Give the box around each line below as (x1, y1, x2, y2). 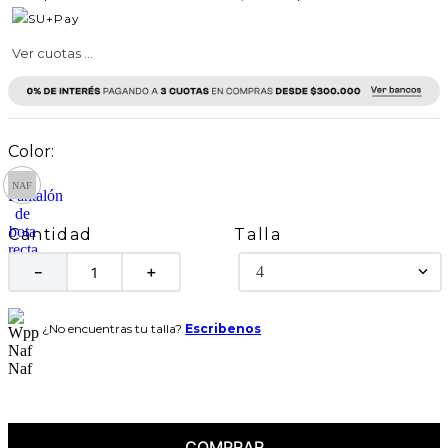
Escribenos (185, 320, 262, 336)
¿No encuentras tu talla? (42, 320, 186, 336)
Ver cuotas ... (12, 45, 93, 61)
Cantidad (8, 225, 93, 245)
